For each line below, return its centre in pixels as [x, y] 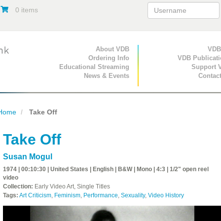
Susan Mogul [27, 157]
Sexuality [133, 196]
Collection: [18, 187]
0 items [26, 10]
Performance [100, 196]
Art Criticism [35, 196]
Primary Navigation [79, 51]
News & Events [107, 76]
